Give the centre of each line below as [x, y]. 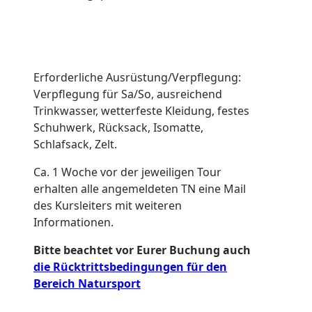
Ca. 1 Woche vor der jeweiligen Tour [127, 172]
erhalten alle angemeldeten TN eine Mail [140, 189]
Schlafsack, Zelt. [75, 145]
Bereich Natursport [87, 284]
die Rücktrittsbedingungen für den [130, 267]
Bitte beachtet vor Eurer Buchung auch [142, 250]
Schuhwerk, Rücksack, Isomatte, [118, 128]
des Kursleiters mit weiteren [108, 206]
